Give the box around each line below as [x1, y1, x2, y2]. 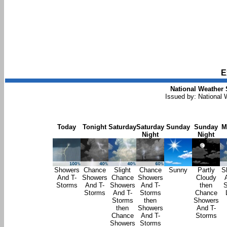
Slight [114, 166, 131, 174]
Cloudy [196, 173, 216, 181]
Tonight [83, 123, 106, 131]
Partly [197, 166, 215, 174]
